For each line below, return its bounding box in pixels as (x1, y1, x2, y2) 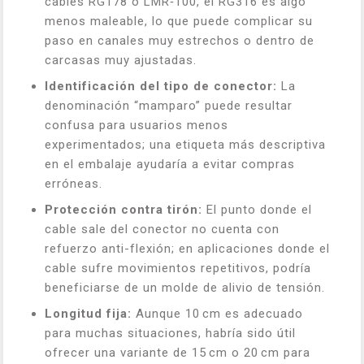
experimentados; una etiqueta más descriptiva (45, 136, 326, 152)
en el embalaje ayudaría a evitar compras (45, 156, 295, 171)
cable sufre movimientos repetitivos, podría (45, 260, 311, 275)
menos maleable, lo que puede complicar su (45, 13, 313, 28)
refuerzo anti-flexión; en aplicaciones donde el (45, 240, 330, 256)
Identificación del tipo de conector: (45, 78, 277, 93)
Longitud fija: (45, 305, 132, 321)
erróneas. (45, 175, 102, 191)
